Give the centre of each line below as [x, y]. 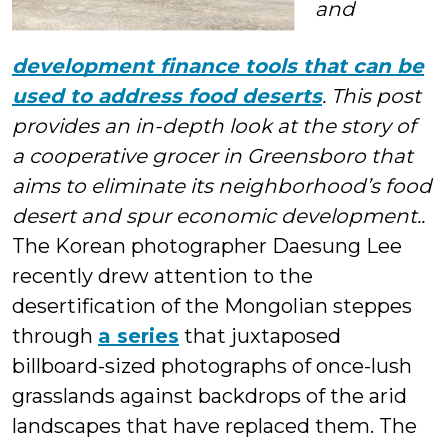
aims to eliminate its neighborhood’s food [222, 186]
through [55, 336]
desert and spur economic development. [216, 216]
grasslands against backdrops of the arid [209, 396]
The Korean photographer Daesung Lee [207, 246]
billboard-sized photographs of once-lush [212, 366]
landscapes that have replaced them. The [214, 426]
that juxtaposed [260, 336]
